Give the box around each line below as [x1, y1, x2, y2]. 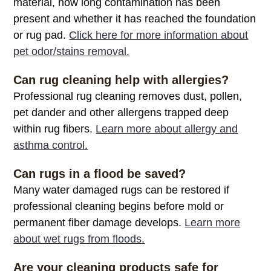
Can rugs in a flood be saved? [13, 167, 186, 181]
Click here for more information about [69, 29, 249, 42]
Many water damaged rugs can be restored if [13, 184, 230, 197]
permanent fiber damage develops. [13, 217, 185, 229]
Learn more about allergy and [96, 123, 238, 135]
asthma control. [13, 139, 88, 152]
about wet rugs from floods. [13, 233, 145, 246]
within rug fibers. [13, 123, 96, 135]
